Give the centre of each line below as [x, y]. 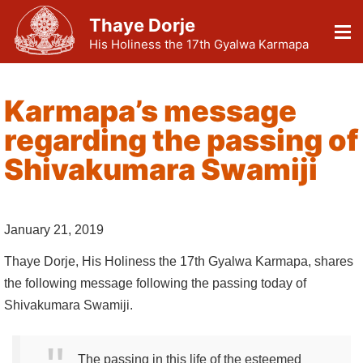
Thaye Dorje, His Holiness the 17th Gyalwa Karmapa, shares [179, 261]
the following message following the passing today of [155, 283]
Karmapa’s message [150, 111]
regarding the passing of [181, 141]
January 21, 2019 [54, 230]
